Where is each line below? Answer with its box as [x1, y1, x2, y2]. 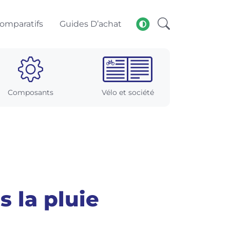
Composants [8, 88, 53, 97]
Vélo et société [101, 88, 154, 97]
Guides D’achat [60, 19, 122, 29]
